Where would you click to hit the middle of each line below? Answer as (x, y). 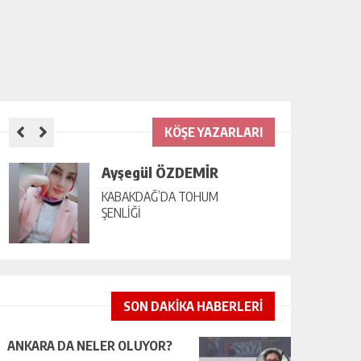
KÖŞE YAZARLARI (214, 132)
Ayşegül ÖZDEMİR (160, 172)
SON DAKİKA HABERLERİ (193, 306)
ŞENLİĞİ (121, 213)
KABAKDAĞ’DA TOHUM (160, 197)
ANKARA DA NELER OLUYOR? (90, 346)
